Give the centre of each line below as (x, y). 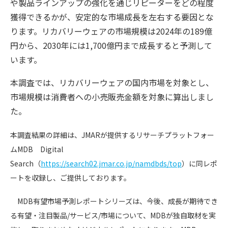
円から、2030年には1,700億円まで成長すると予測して (111, 45)
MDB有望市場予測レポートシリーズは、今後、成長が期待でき (114, 201)
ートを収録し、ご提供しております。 (70, 178)
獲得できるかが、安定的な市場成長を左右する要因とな (112, 17)
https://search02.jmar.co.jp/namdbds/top (111, 164)
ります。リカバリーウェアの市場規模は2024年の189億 (111, 31)
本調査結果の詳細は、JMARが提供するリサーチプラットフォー (112, 135)
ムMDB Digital (40, 149)
